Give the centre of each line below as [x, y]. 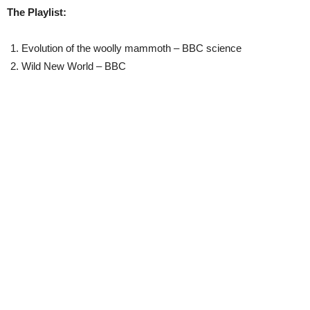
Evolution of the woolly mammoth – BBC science [131, 48]
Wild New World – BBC [74, 66]
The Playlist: [37, 12]
